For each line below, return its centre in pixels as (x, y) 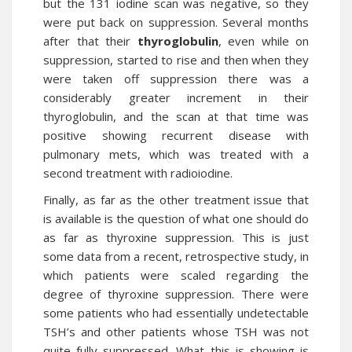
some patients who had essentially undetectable (176, 313)
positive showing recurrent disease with (176, 135)
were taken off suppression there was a (176, 79)
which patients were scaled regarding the (176, 275)
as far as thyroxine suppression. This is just (176, 237)
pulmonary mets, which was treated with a (176, 154)
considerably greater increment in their (176, 97)
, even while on (263, 41)
